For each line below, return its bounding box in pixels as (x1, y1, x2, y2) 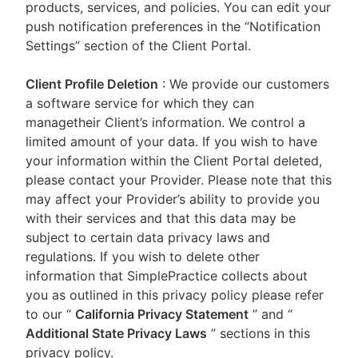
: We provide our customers (162, 76, 329, 92)
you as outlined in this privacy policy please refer (26, 287, 324, 303)
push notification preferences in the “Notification (26, 18, 320, 34)
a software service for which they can (26, 95, 254, 111)
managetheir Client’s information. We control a (26, 114, 305, 130)
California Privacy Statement (75, 306, 249, 322)
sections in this (220, 325, 310, 341)
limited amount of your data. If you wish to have (26, 133, 317, 149)
